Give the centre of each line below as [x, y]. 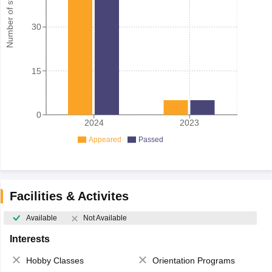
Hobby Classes [55, 261]
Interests [29, 239]
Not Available [105, 218]
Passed [151, 140]
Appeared [105, 140]
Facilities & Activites [69, 196]
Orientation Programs [194, 261]
